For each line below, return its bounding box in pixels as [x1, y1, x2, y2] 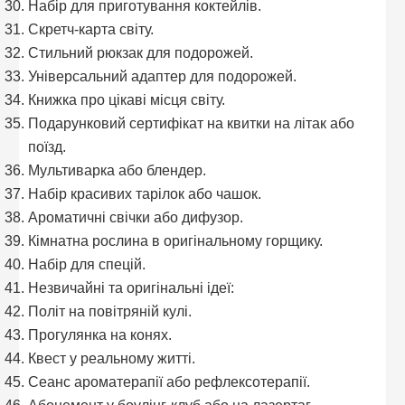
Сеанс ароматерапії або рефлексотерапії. [28, 373, 311, 391]
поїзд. [28, 138, 67, 155]
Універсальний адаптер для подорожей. [28, 68, 297, 85]
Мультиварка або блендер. [28, 162, 207, 179]
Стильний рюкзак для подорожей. [28, 44, 254, 61]
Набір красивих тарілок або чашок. [28, 185, 262, 202]
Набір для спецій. [28, 256, 146, 273]
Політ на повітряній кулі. [28, 303, 193, 320]
